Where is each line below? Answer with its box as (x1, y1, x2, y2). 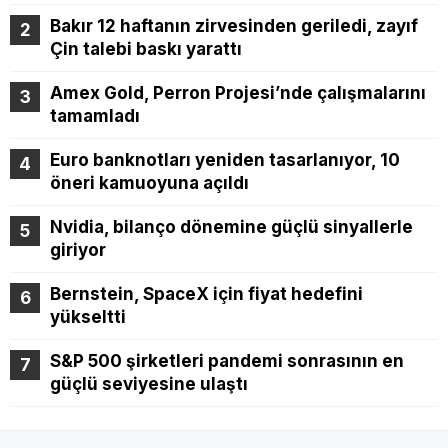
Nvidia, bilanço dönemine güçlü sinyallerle (50, 217, 413, 238)
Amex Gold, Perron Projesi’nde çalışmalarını (50, 83, 426, 104)
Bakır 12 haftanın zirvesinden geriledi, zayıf (50, 16, 418, 37)
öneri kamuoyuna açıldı (50, 173, 249, 194)
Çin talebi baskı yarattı (50, 39, 242, 60)
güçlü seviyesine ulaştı (50, 374, 248, 395)
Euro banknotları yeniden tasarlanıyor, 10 (50, 150, 400, 171)
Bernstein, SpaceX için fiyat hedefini (50, 284, 363, 305)
